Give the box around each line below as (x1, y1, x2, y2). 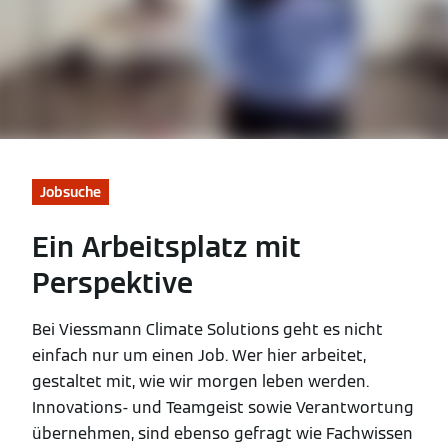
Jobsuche (40, 182, 101, 201)
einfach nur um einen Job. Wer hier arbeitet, (32, 344, 366, 366)
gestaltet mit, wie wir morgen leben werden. (32, 370, 369, 392)
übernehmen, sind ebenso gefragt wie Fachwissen (32, 422, 413, 444)
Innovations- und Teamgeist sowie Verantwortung (32, 396, 414, 418)
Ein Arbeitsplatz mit (32, 228, 301, 265)
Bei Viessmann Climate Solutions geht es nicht (32, 318, 383, 340)
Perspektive (32, 264, 193, 301)
